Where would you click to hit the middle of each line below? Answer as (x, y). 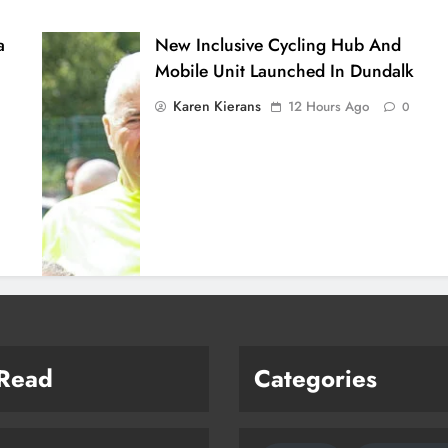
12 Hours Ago (329, 107)
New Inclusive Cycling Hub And (278, 45)
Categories (315, 379)
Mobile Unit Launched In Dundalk (285, 71)
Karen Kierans (217, 106)
